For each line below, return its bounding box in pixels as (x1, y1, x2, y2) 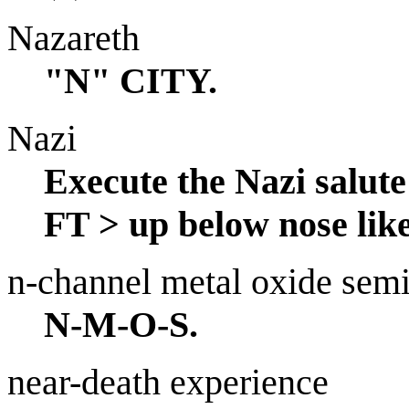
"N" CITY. (44, 59, 217, 101)
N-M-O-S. (44, 303, 198, 345)
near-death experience (7, 361, 329, 403)
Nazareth (7, 16, 140, 58)
